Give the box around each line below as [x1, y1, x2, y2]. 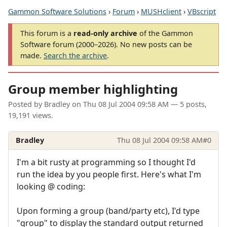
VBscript [187, 7, 216, 16]
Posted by [8, 99, 44, 109]
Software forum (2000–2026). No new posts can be [20, 40, 192, 49]
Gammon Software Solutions [8, 7, 106, 16]
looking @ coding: [17, 180, 85, 192]
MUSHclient [141, 7, 181, 16]
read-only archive [73, 28, 137, 38]
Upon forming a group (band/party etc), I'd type [17, 205, 200, 216]
